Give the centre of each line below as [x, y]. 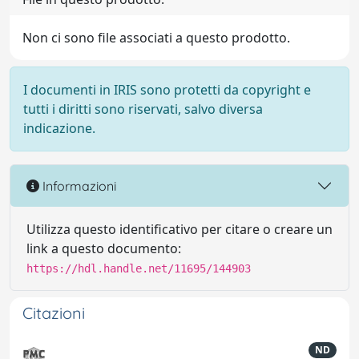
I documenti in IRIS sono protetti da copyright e [167, 90]
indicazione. [59, 128]
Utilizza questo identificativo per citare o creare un [179, 229]
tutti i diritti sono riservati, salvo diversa [143, 109]
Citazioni [54, 313]
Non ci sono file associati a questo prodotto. [156, 38]
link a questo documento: [104, 248]
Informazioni [78, 186]
